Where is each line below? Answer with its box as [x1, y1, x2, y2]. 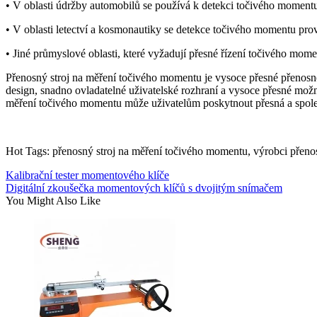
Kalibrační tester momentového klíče [6, 169, 169, 182]
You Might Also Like [6, 195, 100, 207]
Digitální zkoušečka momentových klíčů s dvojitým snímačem [6, 182, 282, 195]
